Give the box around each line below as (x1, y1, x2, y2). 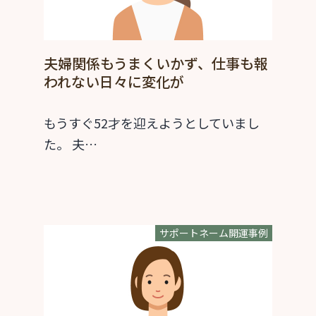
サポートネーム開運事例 (159, 226, 268, 241)
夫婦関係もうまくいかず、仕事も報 (44, 53, 268, 74)
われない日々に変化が (44, 71, 184, 92)
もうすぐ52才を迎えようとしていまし (44, 114, 260, 133)
